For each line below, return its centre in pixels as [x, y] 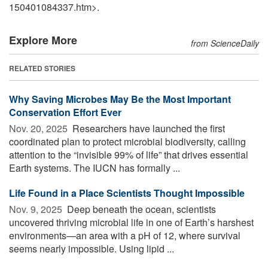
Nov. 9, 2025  [37, 209]
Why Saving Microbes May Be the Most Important [120, 99]
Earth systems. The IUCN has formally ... [95, 167]
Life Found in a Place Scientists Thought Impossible [127, 193]
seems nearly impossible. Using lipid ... [92, 248]
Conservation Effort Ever [65, 112]
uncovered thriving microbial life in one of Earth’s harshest [131, 222]
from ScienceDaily [225, 43]
